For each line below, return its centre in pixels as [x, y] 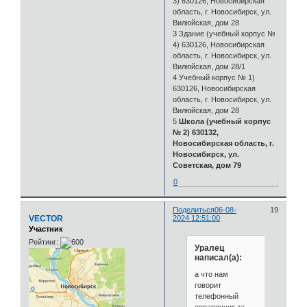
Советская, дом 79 [207, 165]
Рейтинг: [44, 242]
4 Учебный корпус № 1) [214, 77]
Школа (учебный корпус [225, 121]
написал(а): [218, 258]
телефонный [216, 296]
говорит [208, 285]
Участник [46, 229]
